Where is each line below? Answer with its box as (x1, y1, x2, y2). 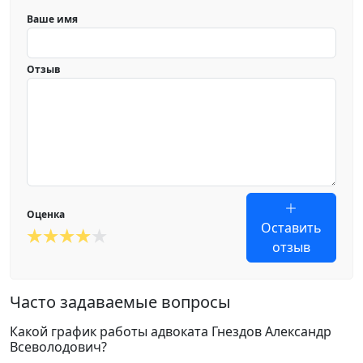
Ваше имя (27, 12, 78, 26)
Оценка (27, 207, 65, 221)
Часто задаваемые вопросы (10, 291, 231, 313)
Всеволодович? (10, 338, 107, 356)
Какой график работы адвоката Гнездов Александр (10, 322, 331, 340)
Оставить (260, 219, 322, 237)
